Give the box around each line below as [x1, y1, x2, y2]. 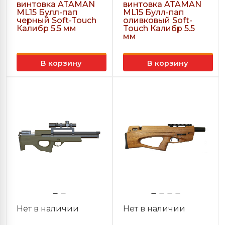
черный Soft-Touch [17, 16, 96, 25]
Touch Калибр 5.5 [123, 24, 195, 33]
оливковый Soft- [123, 16, 192, 25]
